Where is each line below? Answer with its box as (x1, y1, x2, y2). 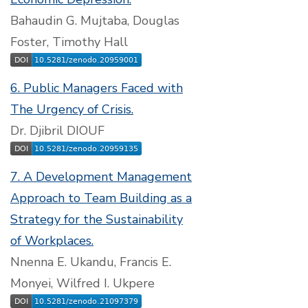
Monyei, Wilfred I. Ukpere (10, 275, 155, 291)
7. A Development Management (10, 168, 192, 185)
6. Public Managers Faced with (10, 80, 183, 96)
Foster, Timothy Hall (10, 34, 128, 50)
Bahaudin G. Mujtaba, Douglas (10, 12, 179, 29)
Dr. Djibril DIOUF (10, 122, 104, 139)
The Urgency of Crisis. (10, 101, 133, 118)
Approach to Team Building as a (10, 190, 192, 206)
